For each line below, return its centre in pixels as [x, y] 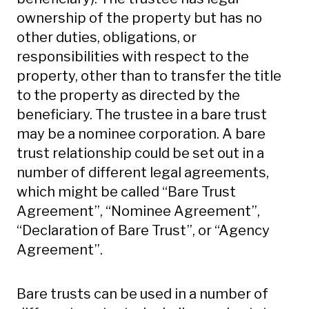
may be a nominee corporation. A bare [141, 134]
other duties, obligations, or [107, 37]
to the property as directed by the [128, 95]
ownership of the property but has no [139, 18]
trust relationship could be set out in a [140, 153]
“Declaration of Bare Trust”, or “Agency [143, 230]
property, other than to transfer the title [149, 76]
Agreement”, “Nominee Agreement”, [138, 211]
